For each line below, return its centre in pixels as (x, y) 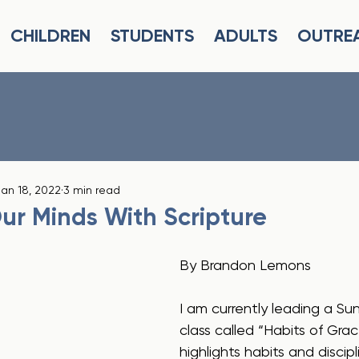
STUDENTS (152, 36)
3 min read (92, 190)
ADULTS (245, 36)
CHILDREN (50, 36)
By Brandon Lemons (245, 265)
